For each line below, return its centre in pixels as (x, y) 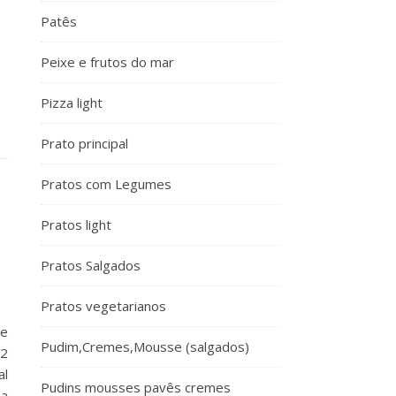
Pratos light (76, 225)
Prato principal (84, 143)
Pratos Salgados (91, 265)
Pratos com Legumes (106, 184)
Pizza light (72, 103)
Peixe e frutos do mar (107, 62)
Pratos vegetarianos (103, 306)
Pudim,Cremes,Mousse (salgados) (145, 346)
